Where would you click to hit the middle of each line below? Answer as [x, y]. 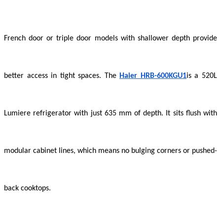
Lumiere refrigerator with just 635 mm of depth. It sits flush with [110, 114]
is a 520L [202, 76]
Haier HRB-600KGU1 [153, 76]
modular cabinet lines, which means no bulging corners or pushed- [110, 151]
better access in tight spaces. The [62, 76]
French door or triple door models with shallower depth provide [110, 39]
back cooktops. [27, 189]
